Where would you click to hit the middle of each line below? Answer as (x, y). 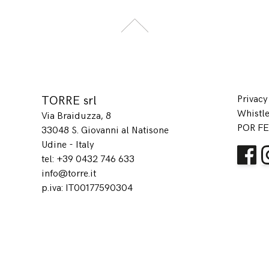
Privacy (252, 99)
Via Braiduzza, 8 (77, 116)
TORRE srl (69, 101)
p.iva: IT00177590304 (87, 188)
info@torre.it (69, 174)
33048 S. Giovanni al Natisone (105, 130)
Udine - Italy (68, 145)
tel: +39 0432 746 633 (88, 159)
